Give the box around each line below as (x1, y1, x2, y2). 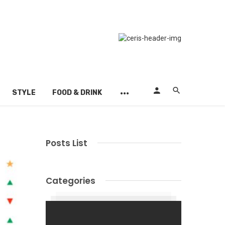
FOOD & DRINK (52, 88, 102, 97)
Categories (46, 174, 95, 187)
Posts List (46, 137, 87, 149)
